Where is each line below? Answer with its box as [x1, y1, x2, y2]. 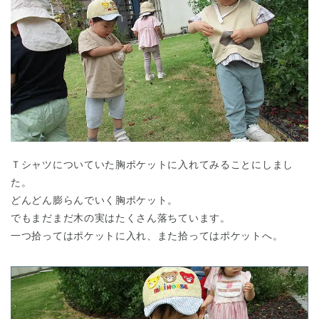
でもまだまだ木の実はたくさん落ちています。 [11, 212, 231, 224]
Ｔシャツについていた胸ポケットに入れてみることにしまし [11, 159, 293, 171]
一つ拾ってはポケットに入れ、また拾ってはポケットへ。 [11, 230, 283, 242]
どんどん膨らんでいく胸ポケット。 [11, 194, 179, 206]
